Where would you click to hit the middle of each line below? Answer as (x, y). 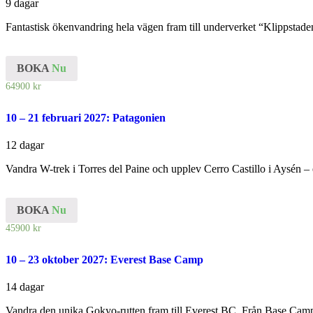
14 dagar (25, 287)
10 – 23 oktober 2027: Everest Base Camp (104, 260)
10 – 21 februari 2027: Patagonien (86, 117)
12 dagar (25, 145)
